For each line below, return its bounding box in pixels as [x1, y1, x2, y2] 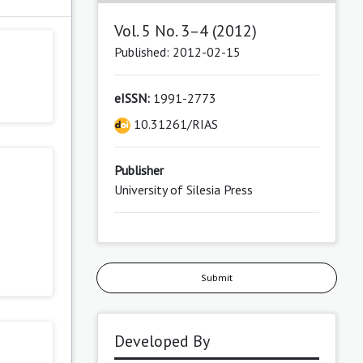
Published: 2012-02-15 [113, 44, 241, 61]
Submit [200, 271, 233, 284]
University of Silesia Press [113, 181, 253, 199]
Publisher [113, 162, 164, 179]
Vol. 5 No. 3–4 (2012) [113, 20, 257, 42]
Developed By [113, 331, 210, 352]
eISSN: [113, 90, 150, 107]
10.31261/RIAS [130, 116, 218, 133]
